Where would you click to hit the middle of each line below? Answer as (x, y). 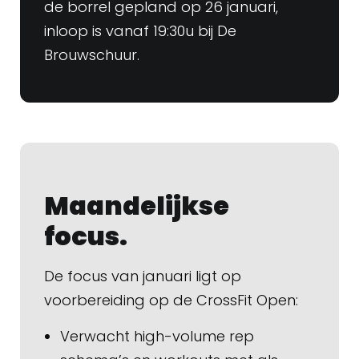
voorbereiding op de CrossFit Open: (171, 301)
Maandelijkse (137, 206)
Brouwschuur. (92, 55)
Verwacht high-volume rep (157, 336)
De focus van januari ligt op (143, 276)
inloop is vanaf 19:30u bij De (140, 31)
